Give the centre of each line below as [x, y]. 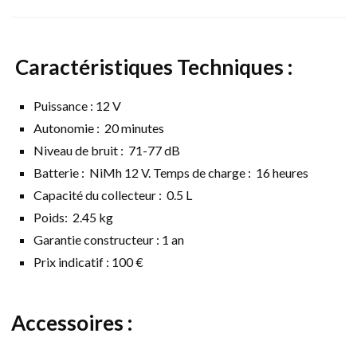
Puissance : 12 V [77, 106]
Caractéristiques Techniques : [154, 67]
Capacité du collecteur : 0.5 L [113, 195]
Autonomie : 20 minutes [99, 128]
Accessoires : [72, 323]
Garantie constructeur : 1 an [109, 240]
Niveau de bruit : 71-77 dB [107, 151]
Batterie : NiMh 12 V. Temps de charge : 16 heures [171, 173]
